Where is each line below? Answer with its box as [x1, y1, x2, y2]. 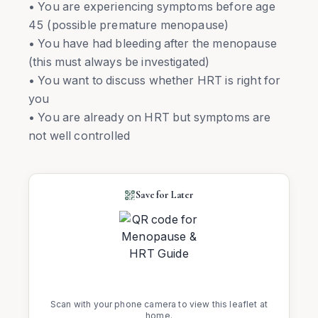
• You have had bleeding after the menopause [28, 36, 277, 50]
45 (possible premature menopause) [28, 18, 229, 32]
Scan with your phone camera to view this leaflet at [50, 299, 268, 309]
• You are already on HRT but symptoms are [28, 110, 271, 124]
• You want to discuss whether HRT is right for [28, 73, 281, 87]
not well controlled [28, 128, 131, 143]
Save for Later [135, 189, 194, 201]
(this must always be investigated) [28, 55, 210, 69]
